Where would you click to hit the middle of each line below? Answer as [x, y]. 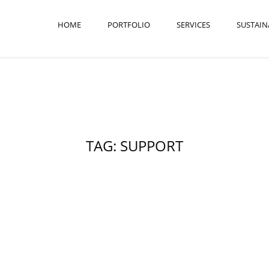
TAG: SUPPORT [134, 146]
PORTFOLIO [129, 25]
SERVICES [193, 25]
